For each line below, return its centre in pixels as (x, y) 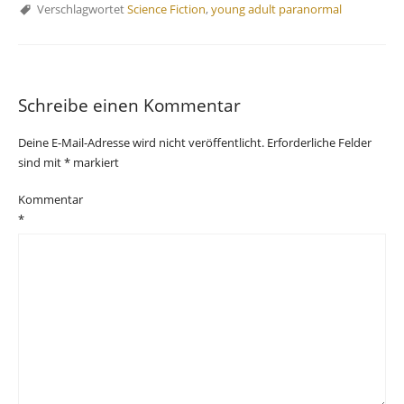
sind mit (41, 163)
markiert (95, 163)
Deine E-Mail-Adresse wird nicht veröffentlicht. (141, 143)
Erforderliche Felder (319, 143)
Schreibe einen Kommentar (129, 106)
